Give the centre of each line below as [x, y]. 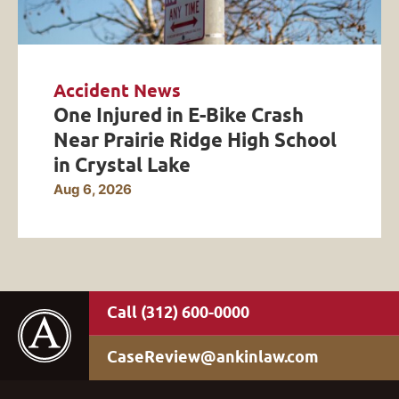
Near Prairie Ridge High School [195, 139]
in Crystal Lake [122, 164]
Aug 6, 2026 [93, 189]
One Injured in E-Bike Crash [179, 114]
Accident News [117, 90]
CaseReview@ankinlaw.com [213, 356]
